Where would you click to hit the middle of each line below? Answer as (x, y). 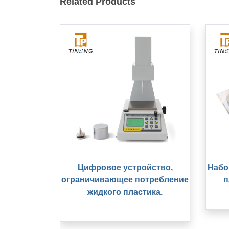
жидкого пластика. (125, 192)
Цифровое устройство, (125, 167)
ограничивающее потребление (125, 180)
